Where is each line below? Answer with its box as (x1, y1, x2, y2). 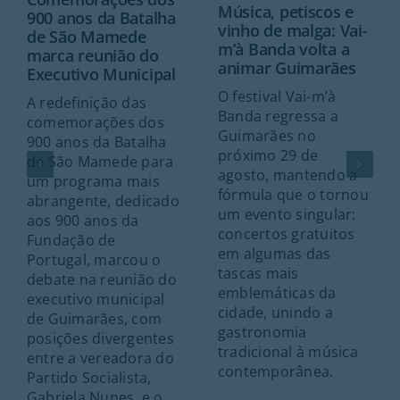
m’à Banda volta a (217, 38, 350, 61)
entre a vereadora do (26, 348, 174, 369)
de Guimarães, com (26, 309, 162, 329)
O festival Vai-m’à (217, 87, 337, 107)
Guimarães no (217, 126, 316, 146)
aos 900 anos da (26, 211, 139, 231)
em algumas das (217, 244, 331, 264)
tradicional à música (217, 342, 358, 362)
